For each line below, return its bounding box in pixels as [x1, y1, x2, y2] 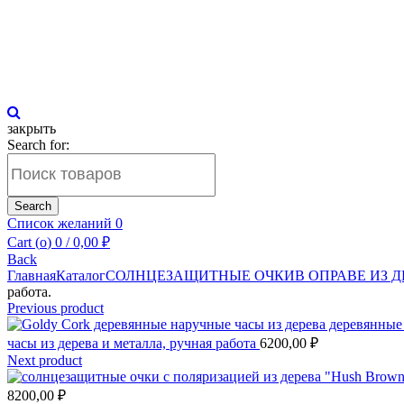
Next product [7, 352, 82, 368]
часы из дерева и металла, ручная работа [7, 335, 260, 351]
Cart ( [7, 234, 40, 250]
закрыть [7, 120, 56, 136]
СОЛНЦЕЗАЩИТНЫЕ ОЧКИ [106, 267, 295, 283]
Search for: [7, 136, 69, 152]
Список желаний [7, 215, 115, 231]
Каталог [56, 267, 106, 283]
